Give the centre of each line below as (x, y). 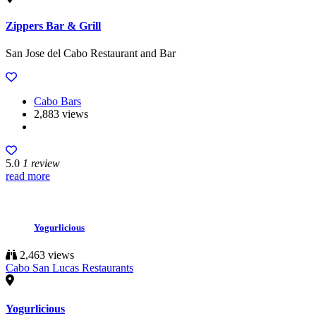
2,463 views (45, 255)
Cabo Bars (57, 101)
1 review (41, 163)
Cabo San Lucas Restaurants (69, 268)
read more (28, 176)
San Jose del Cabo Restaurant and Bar (91, 53)
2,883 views (61, 114)
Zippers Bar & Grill (53, 25)
